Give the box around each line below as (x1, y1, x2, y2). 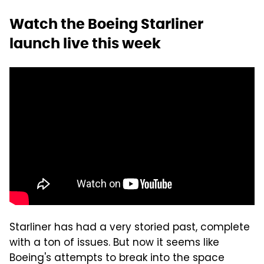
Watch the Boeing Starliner (9, 15, 203, 34)
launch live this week (9, 34, 161, 53)
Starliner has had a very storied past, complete (9, 220, 250, 237)
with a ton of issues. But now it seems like (9, 235, 219, 252)
